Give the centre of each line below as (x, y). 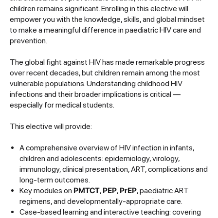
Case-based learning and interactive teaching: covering (110, 212)
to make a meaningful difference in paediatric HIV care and (105, 30)
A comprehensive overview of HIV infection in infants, (107, 147)
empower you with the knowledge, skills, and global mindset (107, 19)
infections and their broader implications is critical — (95, 94)
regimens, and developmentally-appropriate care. (101, 201)
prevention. (28, 40)
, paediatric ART (163, 190)
